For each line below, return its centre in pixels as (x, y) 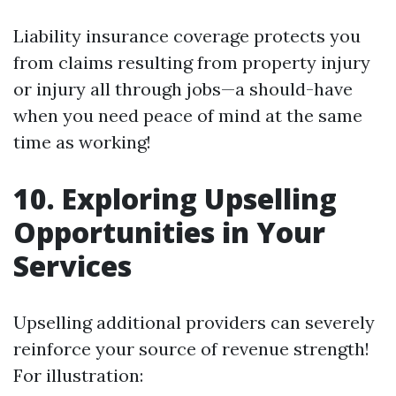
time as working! (82, 142)
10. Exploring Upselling (175, 198)
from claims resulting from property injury (192, 62)
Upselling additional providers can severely (194, 322)
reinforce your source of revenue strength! (191, 349)
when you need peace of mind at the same (188, 115)
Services (72, 266)
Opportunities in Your (169, 232)
